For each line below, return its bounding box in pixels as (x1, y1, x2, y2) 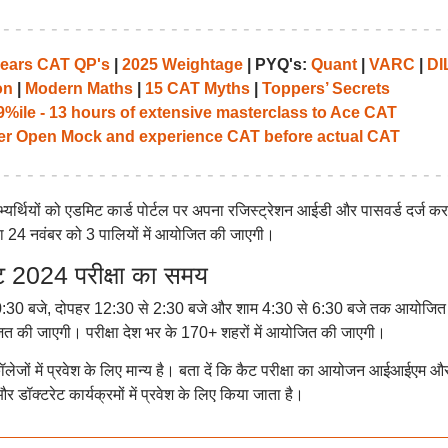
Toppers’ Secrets (261, 80, 390, 97)
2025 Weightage (121, 56, 243, 73)
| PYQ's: (242, 56, 311, 73)
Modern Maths (24, 80, 133, 97)
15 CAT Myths (144, 80, 250, 97)
